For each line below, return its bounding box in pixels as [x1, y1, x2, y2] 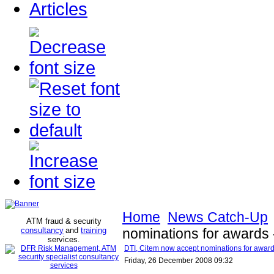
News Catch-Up [168, 209, 268, 225]
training [81, 226, 106, 235]
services [48, 235, 78, 244]
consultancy [21, 226, 64, 235]
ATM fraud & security [26, 217, 102, 226]
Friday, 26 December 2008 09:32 [124, 256, 233, 265]
